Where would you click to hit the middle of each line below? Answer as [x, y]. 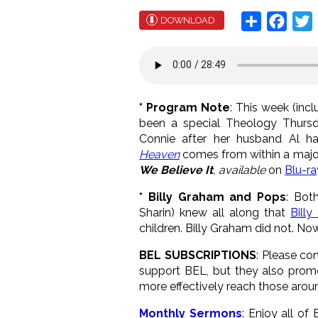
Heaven [159, 154]
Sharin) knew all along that [215, 212]
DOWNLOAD [188, 20]
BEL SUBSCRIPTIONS [198, 255]
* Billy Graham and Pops [213, 197]
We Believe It [176, 170]
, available [241, 170]
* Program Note [185, 107]
